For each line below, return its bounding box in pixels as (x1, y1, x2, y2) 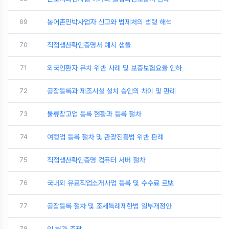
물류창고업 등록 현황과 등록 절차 (47, 109, 141, 118)
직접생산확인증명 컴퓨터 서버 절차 (47, 155, 145, 164)
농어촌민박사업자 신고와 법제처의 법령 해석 (47, 17, 172, 26)
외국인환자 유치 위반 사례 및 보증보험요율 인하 (47, 63, 182, 72)
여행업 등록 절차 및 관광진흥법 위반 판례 (47, 132, 164, 141)
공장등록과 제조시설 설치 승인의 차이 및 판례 (47, 86, 176, 95)
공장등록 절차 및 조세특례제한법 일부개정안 (47, 201, 172, 210)
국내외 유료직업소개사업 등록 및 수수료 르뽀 (47, 178, 174, 187)
